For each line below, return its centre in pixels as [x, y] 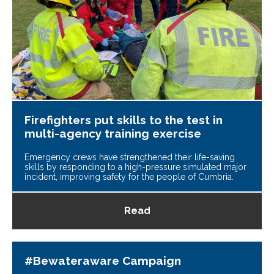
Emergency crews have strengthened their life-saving [130, 157]
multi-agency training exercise [113, 134]
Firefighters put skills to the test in [124, 120]
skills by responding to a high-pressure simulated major [135, 167]
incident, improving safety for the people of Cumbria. [129, 177]
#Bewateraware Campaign [103, 261]
